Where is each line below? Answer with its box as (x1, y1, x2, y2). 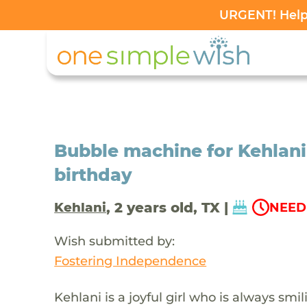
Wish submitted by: (54, 232, 175, 249)
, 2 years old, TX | (106, 199, 229, 216)
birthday (54, 164, 133, 185)
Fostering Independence (54, 252, 207, 269)
